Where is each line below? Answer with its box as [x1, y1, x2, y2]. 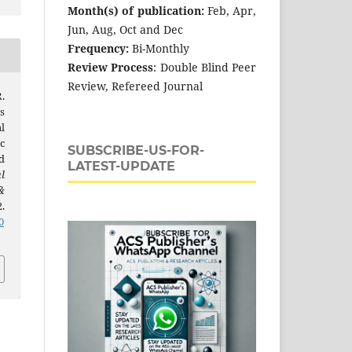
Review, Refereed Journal [68, 78, 203, 93]
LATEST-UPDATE [68, 158, 175, 174]
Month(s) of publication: [68, 2, 204, 18]
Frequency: [68, 40, 132, 56]
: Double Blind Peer [153, 59, 256, 75]
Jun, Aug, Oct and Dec [68, 21, 183, 37]
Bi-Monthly [132, 40, 189, 56]
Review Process [68, 59, 154, 75]
